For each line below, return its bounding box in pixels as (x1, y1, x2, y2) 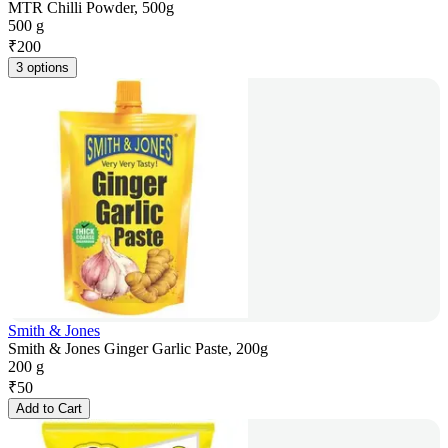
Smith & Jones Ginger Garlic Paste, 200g (8, 340, 268, 358)
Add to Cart (16, 401, 82, 417)
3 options (16, 60, 69, 76)
